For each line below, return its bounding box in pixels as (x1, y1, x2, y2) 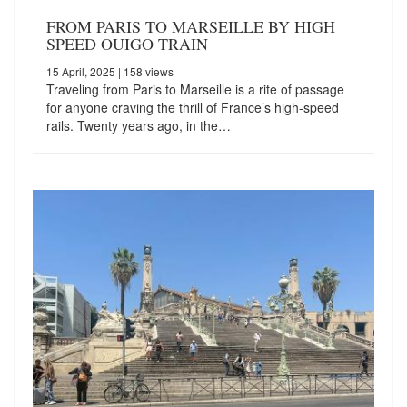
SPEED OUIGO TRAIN (46, 32, 208, 55)
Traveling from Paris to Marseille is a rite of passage (46, 79, 344, 98)
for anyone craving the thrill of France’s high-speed (46, 97, 339, 116)
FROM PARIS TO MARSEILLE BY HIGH (46, 15, 335, 37)
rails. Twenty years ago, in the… (46, 115, 231, 134)
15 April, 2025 (46, 63, 115, 79)
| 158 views (115, 63, 174, 79)
